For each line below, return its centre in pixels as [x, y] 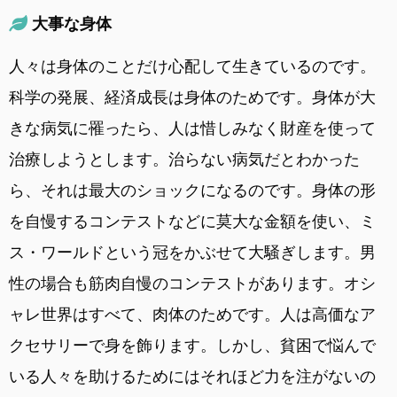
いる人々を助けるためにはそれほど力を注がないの [192, 376]
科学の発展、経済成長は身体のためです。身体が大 [192, 97]
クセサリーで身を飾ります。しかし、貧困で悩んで [192, 345]
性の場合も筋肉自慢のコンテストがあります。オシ [192, 283]
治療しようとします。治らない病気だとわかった [184, 159]
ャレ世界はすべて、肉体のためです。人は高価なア [192, 314]
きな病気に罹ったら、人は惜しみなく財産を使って [192, 128]
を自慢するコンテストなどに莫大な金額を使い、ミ [192, 221]
